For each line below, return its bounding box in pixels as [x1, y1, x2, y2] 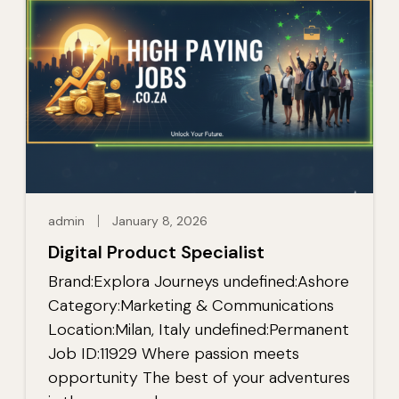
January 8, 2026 [112, 213, 208, 230]
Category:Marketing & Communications [48, 295, 334, 316]
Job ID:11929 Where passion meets [48, 343, 299, 364]
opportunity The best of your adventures [48, 367, 350, 388]
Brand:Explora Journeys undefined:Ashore [48, 271, 349, 292]
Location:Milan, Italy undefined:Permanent [48, 319, 349, 340]
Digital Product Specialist [48, 240, 265, 264]
